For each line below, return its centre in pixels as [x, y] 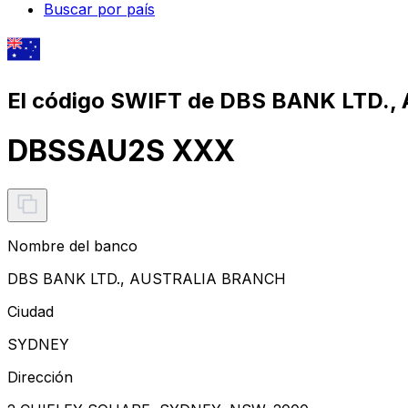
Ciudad [31, 311]
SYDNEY [38, 344]
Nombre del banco [72, 245]
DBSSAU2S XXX [121, 151]
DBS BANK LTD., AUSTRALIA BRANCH [147, 278]
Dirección [40, 377]
